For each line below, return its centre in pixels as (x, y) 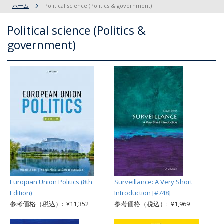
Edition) (21, 193)
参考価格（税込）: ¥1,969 (152, 204)
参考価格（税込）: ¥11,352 (49, 204)
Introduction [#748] (143, 193)
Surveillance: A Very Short (153, 182)
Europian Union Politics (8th (51, 182)
